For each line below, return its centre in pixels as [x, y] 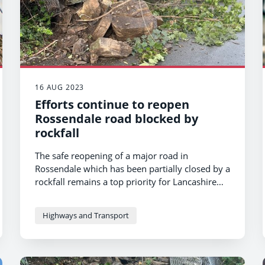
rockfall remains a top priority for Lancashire [126, 182]
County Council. [67, 195]
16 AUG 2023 [60, 88]
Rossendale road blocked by [117, 119]
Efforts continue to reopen [112, 105]
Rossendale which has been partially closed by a [132, 169]
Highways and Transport [86, 216]
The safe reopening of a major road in [112, 156]
